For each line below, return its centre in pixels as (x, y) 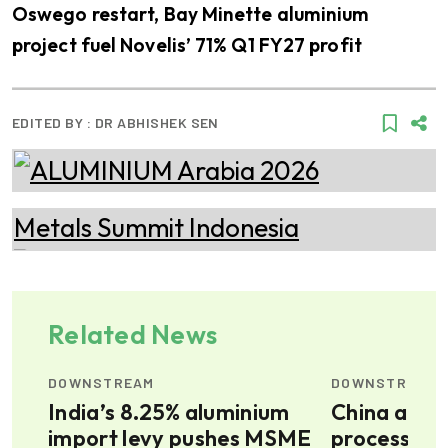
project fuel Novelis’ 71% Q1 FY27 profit (187, 44)
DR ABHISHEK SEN (156, 123)
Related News (133, 334)
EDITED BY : (53, 123)
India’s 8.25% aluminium (169, 411)
